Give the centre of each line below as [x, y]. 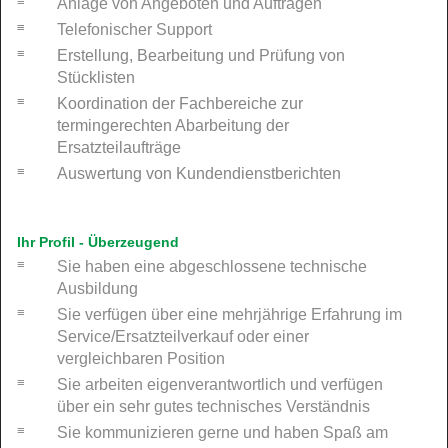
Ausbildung [97, 288]
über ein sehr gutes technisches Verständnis [213, 406]
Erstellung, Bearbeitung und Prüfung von [201, 55]
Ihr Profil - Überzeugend [98, 241]
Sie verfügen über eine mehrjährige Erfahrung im [229, 314]
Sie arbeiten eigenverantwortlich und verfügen [220, 384]
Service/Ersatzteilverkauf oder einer [183, 336]
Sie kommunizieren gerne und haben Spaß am [222, 432]
